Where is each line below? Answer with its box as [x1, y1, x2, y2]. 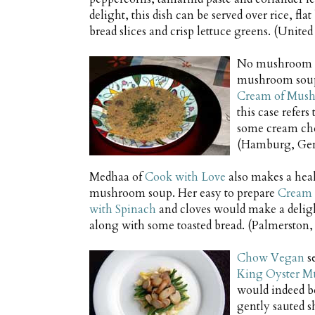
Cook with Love [145, 169, 226, 186]
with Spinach [89, 202, 156, 218]
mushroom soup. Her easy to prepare [89, 186, 278, 202]
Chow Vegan [237, 250, 304, 266]
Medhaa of [89, 169, 145, 186]
